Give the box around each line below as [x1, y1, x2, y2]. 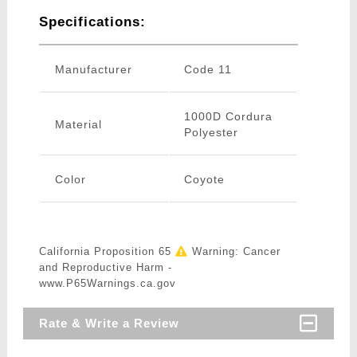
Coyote [183, 173, 225, 186]
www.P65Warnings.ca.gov [38, 277, 176, 290]
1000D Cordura [183, 110, 273, 124]
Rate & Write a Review [38, 316, 179, 331]
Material [54, 118, 102, 131]
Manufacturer [54, 63, 132, 76]
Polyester [183, 126, 238, 139]
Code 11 [183, 63, 232, 76]
